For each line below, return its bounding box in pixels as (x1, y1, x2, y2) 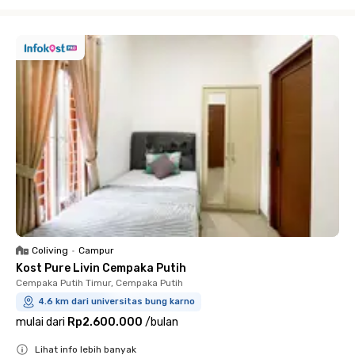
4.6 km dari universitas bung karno (38, 296, 195, 307)
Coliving (32, 245, 68, 257)
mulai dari (16, 315, 65, 330)
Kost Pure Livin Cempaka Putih (16, 261, 186, 276)
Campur (78, 245, 114, 257)
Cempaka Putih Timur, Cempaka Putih (16, 277, 183, 289)
